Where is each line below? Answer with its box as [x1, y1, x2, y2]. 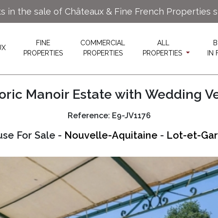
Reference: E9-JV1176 [67, 111, 151, 120]
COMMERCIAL [80, 39, 126, 47]
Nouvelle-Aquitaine [64, 129, 158, 141]
